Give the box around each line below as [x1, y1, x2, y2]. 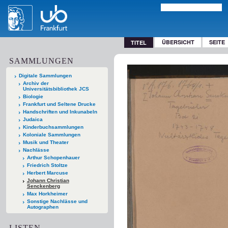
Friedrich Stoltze [26, 162, 68, 168]
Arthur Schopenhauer [26, 154, 80, 160]
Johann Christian [26, 177, 69, 183]
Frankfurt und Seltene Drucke [22, 101, 96, 107]
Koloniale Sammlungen [22, 131, 80, 137]
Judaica [22, 116, 43, 122]
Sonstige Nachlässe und [26, 198, 88, 204]
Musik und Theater [22, 139, 69, 145]
